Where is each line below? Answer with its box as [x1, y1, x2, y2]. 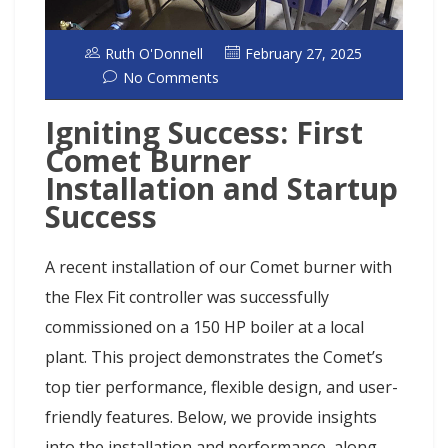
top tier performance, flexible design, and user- [45, 376, 398, 399]
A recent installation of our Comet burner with [45, 256, 392, 279]
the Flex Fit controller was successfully [45, 286, 329, 309]
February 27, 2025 [245, 43, 362, 63]
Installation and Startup [45, 168, 398, 210]
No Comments [123, 67, 219, 87]
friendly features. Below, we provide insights [45, 406, 377, 429]
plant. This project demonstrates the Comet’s [45, 346, 383, 369]
